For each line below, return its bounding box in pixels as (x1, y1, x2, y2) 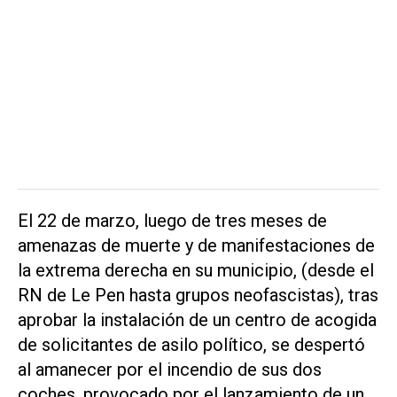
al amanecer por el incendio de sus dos (18, 358, 322, 380)
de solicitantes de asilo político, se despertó (18, 333, 365, 355)
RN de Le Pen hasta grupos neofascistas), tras (18, 284, 378, 306)
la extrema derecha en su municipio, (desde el (18, 259, 374, 281)
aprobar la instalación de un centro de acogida (18, 308, 377, 331)
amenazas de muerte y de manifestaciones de (18, 234, 375, 256)
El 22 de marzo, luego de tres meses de (18, 209, 327, 231)
